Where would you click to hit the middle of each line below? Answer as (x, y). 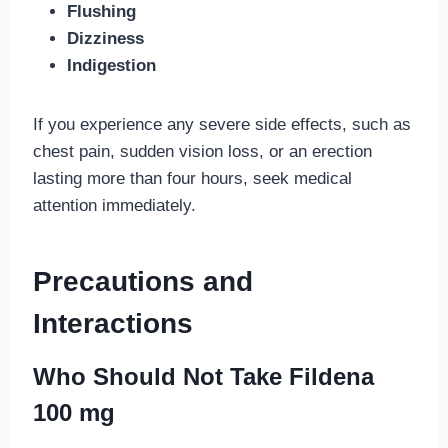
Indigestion (111, 65)
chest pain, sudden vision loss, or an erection (202, 151)
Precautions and (142, 281)
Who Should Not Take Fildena (203, 376)
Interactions (112, 323)
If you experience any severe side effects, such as (221, 124)
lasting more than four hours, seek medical (192, 178)
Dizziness (105, 38)
